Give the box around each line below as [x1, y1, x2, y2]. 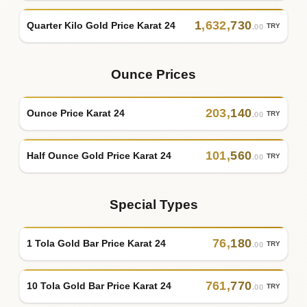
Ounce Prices [111, 67, 196, 82]
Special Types [109, 197, 198, 212]
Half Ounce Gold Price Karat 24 [27, 149, 171, 161]
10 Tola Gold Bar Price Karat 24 [27, 280, 171, 291]
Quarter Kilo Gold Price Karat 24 [27, 19, 175, 31]
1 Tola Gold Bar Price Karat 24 [27, 237, 166, 249]
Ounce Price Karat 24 [27, 107, 125, 119]
